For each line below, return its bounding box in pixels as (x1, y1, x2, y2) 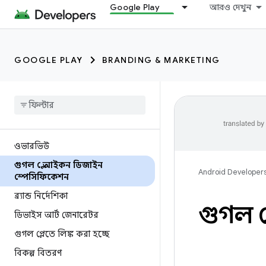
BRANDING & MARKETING (102, 55, 220, 65)
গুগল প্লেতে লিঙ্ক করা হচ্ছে (14, 229, 110, 239)
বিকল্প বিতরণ (14, 248, 62, 258)
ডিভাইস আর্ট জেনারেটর (14, 210, 99, 220)
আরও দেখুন (209, 2, 252, 12)
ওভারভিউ (14, 141, 49, 151)
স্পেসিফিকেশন (14, 172, 69, 182)
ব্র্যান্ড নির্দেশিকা (14, 191, 68, 201)
